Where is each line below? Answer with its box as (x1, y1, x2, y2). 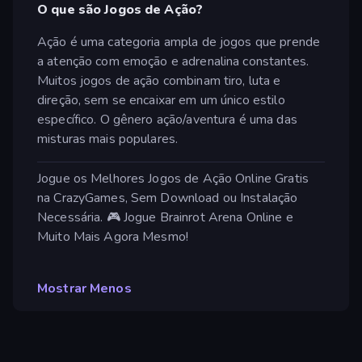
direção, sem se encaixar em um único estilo (37, 90, 285, 109)
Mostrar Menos (37, 279, 132, 297)
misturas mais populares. (37, 129, 179, 148)
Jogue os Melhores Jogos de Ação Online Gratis (37, 169, 309, 187)
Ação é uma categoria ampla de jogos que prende (37, 32, 321, 51)
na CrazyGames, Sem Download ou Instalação (37, 188, 298, 207)
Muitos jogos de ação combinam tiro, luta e (37, 71, 281, 90)
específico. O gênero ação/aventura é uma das (37, 110, 297, 128)
